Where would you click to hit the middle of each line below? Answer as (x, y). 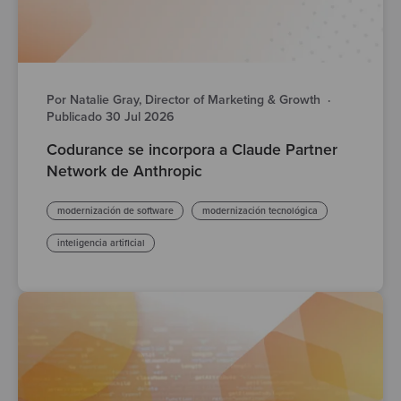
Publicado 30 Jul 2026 (110, 117)
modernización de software (115, 211)
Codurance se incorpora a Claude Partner (192, 150)
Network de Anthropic (124, 172)
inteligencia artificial (101, 243)
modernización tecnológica (260, 211)
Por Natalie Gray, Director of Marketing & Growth (183, 100)
